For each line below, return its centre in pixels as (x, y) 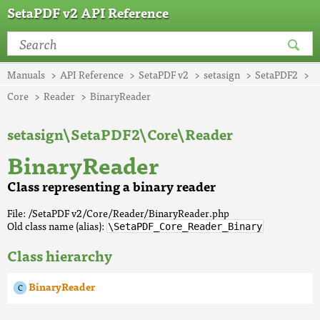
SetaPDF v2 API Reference (88, 12)
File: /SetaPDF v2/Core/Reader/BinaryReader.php (118, 213)
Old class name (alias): (57, 226)
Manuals (26, 74)
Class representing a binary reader (111, 186)
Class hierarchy (60, 255)
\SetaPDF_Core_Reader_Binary (185, 226)
